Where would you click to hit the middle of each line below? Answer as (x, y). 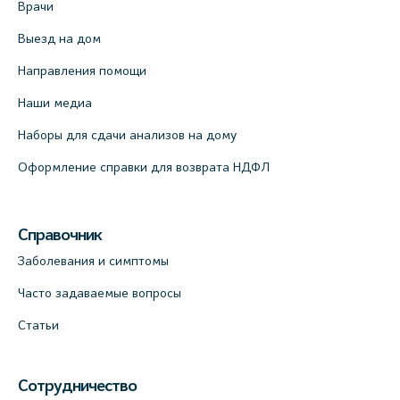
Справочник (60, 235)
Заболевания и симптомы (93, 261)
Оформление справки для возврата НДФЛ (144, 167)
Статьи (38, 325)
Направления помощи (82, 71)
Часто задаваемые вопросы (100, 293)
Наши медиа (55, 103)
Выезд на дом (59, 39)
